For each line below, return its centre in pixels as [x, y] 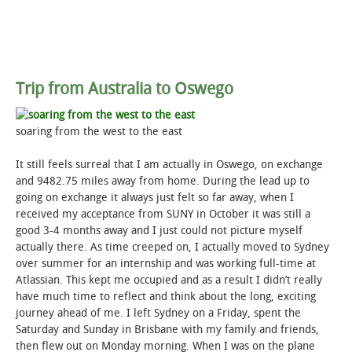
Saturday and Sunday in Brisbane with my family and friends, [167, 330]
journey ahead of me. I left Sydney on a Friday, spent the [158, 313]
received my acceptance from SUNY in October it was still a [163, 214]
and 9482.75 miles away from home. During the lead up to [163, 181]
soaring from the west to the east [99, 132]
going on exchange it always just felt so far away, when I [155, 198]
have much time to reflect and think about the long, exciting [166, 297]
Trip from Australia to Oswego [125, 88]
